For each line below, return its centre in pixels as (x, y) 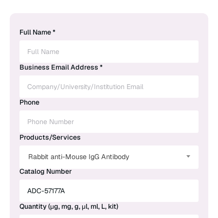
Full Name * (37, 32)
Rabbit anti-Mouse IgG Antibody (79, 157)
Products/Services (50, 137)
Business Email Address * (61, 67)
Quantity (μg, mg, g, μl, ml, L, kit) (69, 206)
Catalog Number (46, 171)
